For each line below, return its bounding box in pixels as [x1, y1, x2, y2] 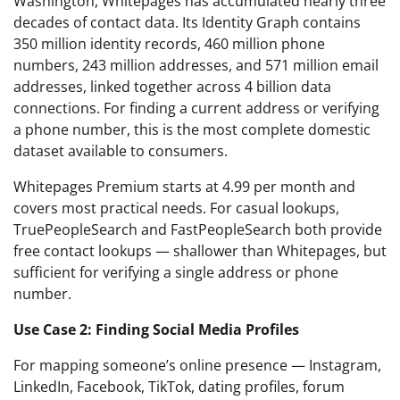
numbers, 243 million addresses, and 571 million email [13, 54, 379, 75]
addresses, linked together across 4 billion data [13, 76, 331, 96]
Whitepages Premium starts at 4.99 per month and [13, 176, 355, 196]
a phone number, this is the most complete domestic [13, 119, 371, 139]
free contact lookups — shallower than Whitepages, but [13, 240, 387, 261]
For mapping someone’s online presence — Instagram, [13, 354, 381, 375]
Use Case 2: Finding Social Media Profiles [13, 319, 299, 339]
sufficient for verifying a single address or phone [13, 262, 338, 282]
